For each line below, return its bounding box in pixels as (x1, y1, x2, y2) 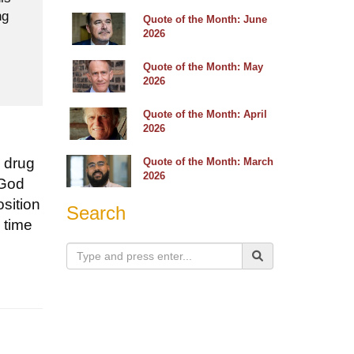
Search (66, 202, 126, 224)
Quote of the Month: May (143, 61, 263, 73)
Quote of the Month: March (143, 155, 273, 168)
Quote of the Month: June (143, 13, 267, 26)
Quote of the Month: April (143, 108, 267, 121)
